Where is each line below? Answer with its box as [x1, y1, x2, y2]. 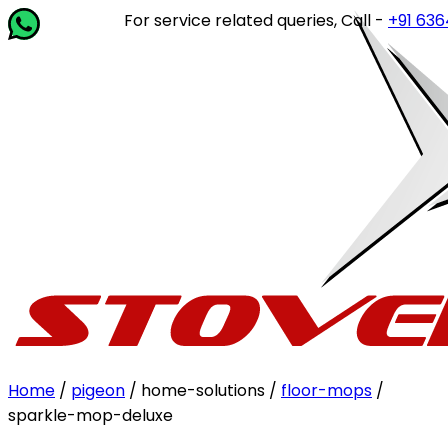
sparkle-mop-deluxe [8, 404, 173, 427]
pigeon [71, 379, 125, 402]
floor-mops [281, 379, 372, 402]
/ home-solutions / [125, 379, 281, 402]
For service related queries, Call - [91, 9, 356, 32]
